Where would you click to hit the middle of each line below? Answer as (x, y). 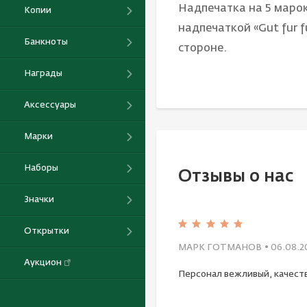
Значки (39, 199)
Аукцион (43, 262)
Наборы (41, 168)
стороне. (202, 49)
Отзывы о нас (236, 177)
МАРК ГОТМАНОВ (220, 247)
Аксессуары (50, 105)
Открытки (47, 231)
